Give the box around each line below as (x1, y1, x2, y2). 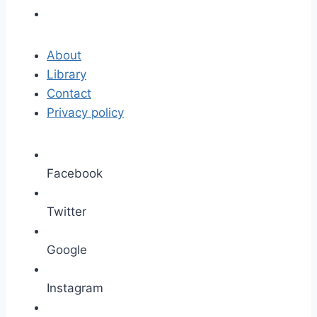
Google (47, 243, 87, 257)
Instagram (47, 281, 103, 295)
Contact (47, 86, 91, 100)
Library (47, 67, 86, 81)
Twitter (47, 204, 86, 219)
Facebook (47, 166, 103, 180)
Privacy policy (47, 105, 124, 120)
